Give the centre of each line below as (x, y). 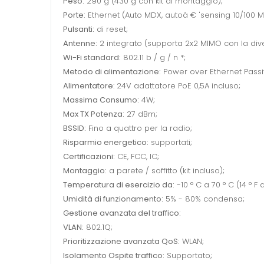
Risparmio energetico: (106, 143)
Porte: (74, 15)
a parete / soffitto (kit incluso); (166, 171)
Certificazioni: (89, 157)
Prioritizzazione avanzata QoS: (121, 242)
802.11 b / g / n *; (153, 58)
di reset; (111, 29)
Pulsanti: (79, 29)
